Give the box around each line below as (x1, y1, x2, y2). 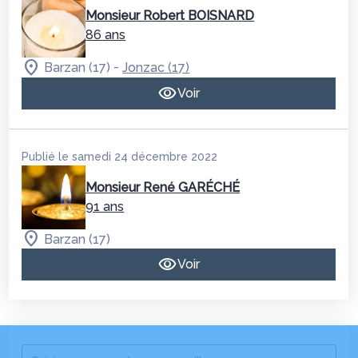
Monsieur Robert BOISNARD (86, 7, 255, 23)
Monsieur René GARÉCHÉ (86, 179, 241, 195)
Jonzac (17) (122, 59, 190, 75)
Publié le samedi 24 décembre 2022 (22, 149, 218, 163)
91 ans (86, 198, 125, 214)
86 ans (86, 26, 126, 42)
